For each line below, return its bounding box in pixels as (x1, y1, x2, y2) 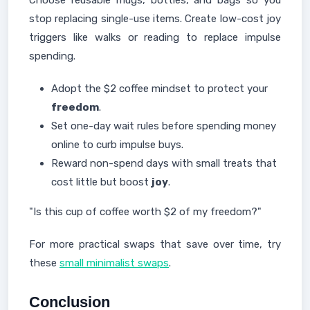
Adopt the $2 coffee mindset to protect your (51, 82, 268, 95)
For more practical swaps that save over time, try (29, 238, 281, 250)
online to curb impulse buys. (51, 138, 183, 151)
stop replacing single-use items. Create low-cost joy (29, 12, 281, 25)
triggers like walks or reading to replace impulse (29, 31, 281, 44)
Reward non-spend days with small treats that (51, 157, 277, 170)
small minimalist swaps (60, 257, 169, 269)
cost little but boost (51, 176, 152, 188)
